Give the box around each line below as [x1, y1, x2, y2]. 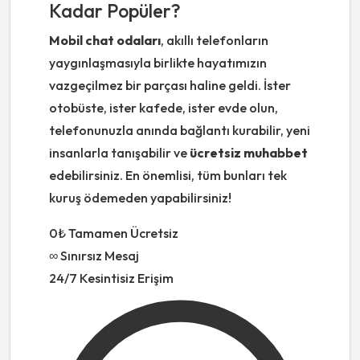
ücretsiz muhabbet [190, 145, 308, 162]
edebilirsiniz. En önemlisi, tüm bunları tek [49, 167, 287, 184]
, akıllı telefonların [161, 32, 268, 49]
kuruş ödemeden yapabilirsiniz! [49, 190, 231, 207]
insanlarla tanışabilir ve [49, 145, 190, 162]
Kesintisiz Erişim [80, 270, 174, 287]
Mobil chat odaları [49, 32, 161, 49]
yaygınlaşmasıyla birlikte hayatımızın [49, 55, 267, 72]
